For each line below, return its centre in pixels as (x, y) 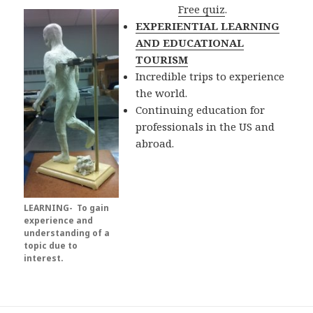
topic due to (51, 246)
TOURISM (162, 60)
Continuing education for (201, 110)
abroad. (155, 144)
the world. (162, 93)
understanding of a (67, 233)
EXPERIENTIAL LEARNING (208, 26)
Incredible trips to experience (210, 77)
